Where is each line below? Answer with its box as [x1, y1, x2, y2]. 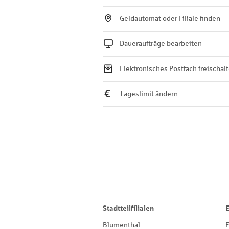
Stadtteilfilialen [103, 204, 154, 212]
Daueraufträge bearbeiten [120, 40, 202, 48]
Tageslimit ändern [120, 90, 178, 98]
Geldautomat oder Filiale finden [120, 15, 220, 22]
